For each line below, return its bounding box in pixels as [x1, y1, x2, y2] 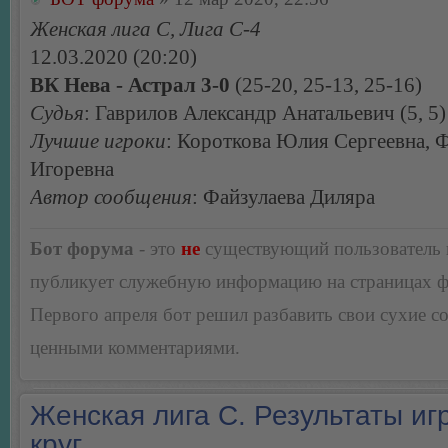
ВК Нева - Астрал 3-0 [30, 72, 230, 97]
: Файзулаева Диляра [192, 184, 375, 209]
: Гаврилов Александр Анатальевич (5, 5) [84, 100, 446, 125]
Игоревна [30, 156, 114, 181]
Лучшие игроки [30, 128, 166, 153]
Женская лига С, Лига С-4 [30, 16, 261, 41]
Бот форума [30, 237, 134, 259]
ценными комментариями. [30, 336, 240, 358]
